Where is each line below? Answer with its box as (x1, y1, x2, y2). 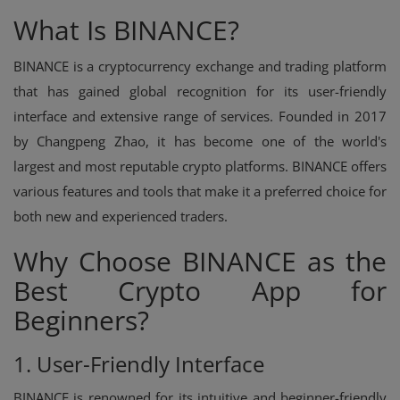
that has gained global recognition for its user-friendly (13, 81, 387, 100)
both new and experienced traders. (13, 206, 228, 225)
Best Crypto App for (13, 271, 387, 309)
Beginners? (13, 301, 149, 338)
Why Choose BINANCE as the (13, 242, 387, 279)
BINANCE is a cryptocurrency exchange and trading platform (13, 56, 387, 75)
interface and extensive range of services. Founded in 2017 (13, 106, 387, 125)
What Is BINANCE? (13, 11, 239, 48)
